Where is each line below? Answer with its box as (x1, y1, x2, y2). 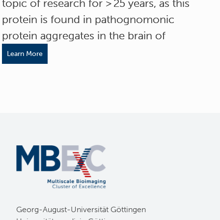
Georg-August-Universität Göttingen (16, 205, 146, 215)
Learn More (7, 49, 43, 58)
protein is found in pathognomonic (2, 12, 175, 26)
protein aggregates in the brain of (2, 28, 166, 42)
